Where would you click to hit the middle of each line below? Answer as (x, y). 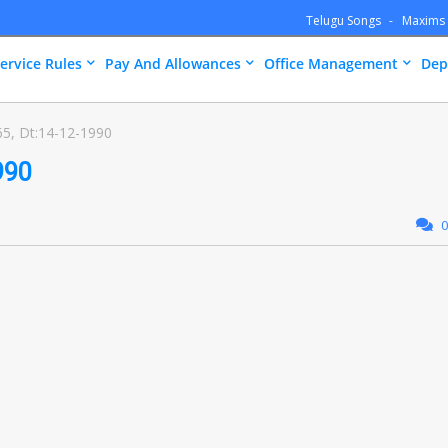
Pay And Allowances (173, 63)
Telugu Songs (345, 20)
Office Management (331, 63)
